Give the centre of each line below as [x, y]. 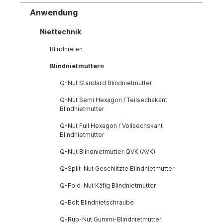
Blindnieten [66, 49]
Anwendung [54, 12]
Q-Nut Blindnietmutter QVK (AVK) [108, 151]
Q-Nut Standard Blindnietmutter [106, 83]
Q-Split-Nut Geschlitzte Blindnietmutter [117, 168]
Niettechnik [60, 31]
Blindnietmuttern [77, 66]
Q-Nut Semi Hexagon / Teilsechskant [113, 100]
